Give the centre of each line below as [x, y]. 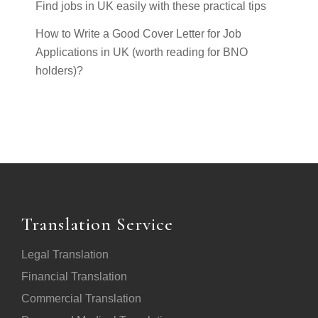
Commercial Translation [81, 298]
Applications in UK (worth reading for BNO [142, 52]
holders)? [59, 70]
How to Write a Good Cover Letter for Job [138, 33]
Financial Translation [74, 276]
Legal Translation [65, 254]
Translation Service [97, 224]
